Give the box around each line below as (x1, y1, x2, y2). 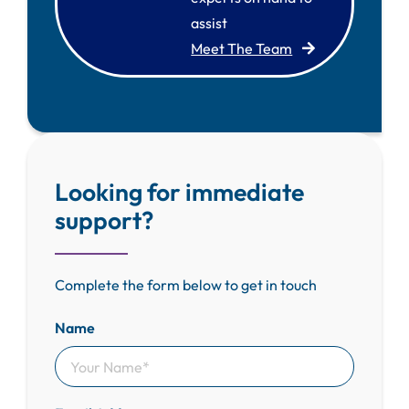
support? (54, 204, 153, 236)
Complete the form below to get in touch (54, 275, 317, 294)
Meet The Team (191, 38, 293, 58)
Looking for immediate (54, 175, 304, 207)
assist (191, 13, 228, 32)
